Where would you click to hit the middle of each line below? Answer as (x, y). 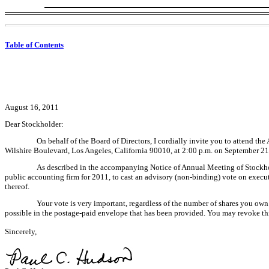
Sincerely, (21, 231)
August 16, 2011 (32, 107)
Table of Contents (34, 44)
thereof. (17, 186)
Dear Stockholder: (34, 124)
